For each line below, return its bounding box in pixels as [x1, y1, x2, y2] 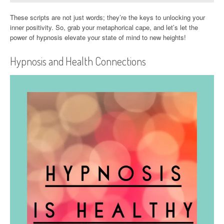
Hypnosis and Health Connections [10, 53, 146, 68]
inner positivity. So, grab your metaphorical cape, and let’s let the [10, 22, 198, 32]
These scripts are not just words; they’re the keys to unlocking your [10, 12, 205, 22]
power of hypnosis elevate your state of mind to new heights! [10, 32, 186, 42]
